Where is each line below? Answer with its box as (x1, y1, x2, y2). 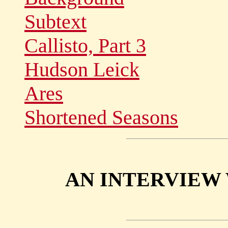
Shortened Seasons (24, 106, 178, 129)
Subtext (24, 10, 87, 33)
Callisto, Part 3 (24, 34, 146, 57)
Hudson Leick (24, 58, 139, 81)
